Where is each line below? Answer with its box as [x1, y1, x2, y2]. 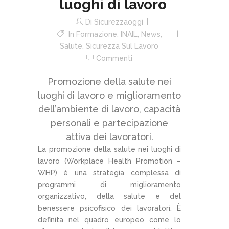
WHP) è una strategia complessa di [38, 169, 181, 177]
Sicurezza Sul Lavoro [86, 42, 158, 51]
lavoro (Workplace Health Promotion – [38, 157, 181, 166]
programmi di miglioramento [38, 180, 181, 189]
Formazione [76, 30, 117, 39]
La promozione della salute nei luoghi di [38, 145, 181, 154]
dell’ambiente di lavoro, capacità [38, 104, 180, 115]
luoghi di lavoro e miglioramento [38, 90, 181, 101]
